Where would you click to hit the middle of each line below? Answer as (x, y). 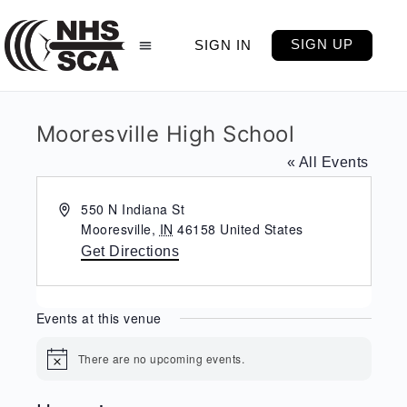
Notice (63, 364)
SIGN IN (223, 45)
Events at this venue (99, 318)
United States (262, 229)
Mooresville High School (165, 134)
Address (83, 208)
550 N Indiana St (133, 209)
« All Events (328, 162)
